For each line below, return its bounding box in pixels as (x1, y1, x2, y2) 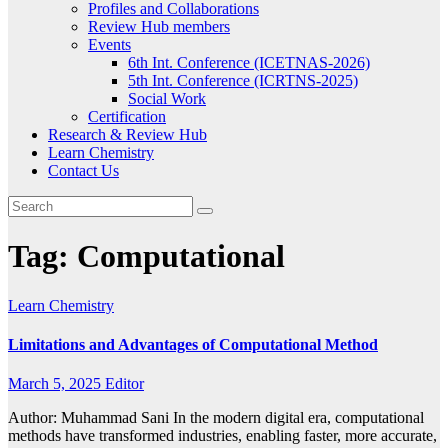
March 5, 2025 (8, 375, 105, 393)
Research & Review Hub (48, 126, 207, 143)
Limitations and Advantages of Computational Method (8, 336, 378, 354)
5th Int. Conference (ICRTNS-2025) (128, 72, 358, 89)
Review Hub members (88, 18, 230, 35)
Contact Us (48, 162, 119, 179)
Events (88, 36, 131, 53)
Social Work (128, 90, 206, 107)
